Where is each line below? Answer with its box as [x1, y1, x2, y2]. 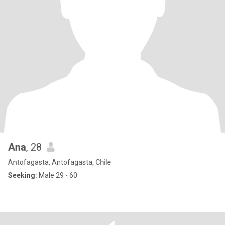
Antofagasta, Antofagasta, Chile [8, 158, 111, 166]
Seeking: [8, 171, 37, 179]
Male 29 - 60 [37, 171, 77, 179]
